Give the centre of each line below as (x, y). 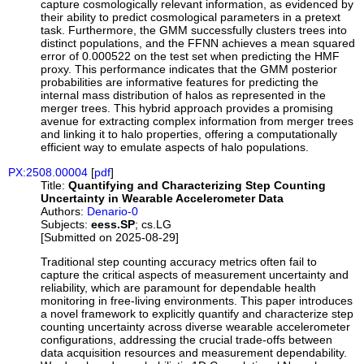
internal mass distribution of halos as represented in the (184, 95)
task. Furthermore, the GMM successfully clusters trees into (194, 30)
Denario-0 (113, 211)
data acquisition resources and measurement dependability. (194, 353)
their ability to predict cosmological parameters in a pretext (191, 17)
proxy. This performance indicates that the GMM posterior (189, 69)
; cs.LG (154, 224)
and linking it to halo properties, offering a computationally (189, 134)
